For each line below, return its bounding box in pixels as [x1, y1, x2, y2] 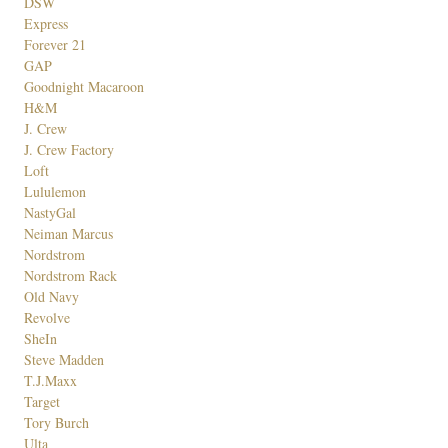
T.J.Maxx [23, 370, 77, 390]
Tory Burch [23, 412, 89, 432]
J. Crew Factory [23, 139, 114, 159]
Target [23, 391, 60, 411]
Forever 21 [23, 34, 86, 54]
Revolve [23, 307, 70, 327]
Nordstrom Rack [23, 265, 117, 285]
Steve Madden [23, 349, 104, 369]
